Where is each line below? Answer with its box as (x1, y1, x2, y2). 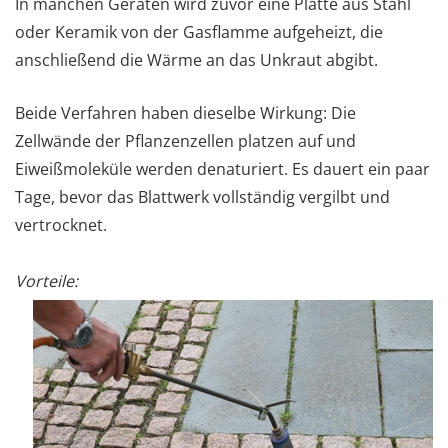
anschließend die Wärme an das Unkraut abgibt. (15, 48, 378, 71)
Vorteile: (15, 269, 78, 292)
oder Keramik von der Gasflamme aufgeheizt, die (15, 20, 383, 43)
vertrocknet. (15, 213, 107, 236)
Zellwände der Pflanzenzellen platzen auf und (15, 129, 356, 152)
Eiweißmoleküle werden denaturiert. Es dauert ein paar (15, 157, 430, 180)
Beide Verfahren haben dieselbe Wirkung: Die (15, 101, 356, 124)
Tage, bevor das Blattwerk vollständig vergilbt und (15, 185, 390, 208)
